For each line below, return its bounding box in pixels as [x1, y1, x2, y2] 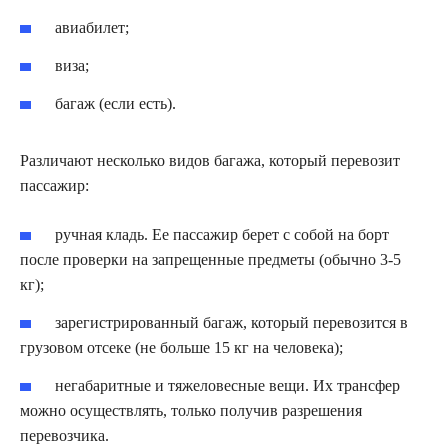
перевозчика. [20, 426, 109, 444]
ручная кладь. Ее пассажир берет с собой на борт [55, 226, 390, 243]
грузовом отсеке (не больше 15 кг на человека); [20, 338, 343, 356]
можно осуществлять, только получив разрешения [20, 401, 362, 419]
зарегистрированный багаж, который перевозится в [55, 313, 409, 331]
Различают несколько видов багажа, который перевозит [20, 152, 400, 169]
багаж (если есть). [55, 95, 177, 112]
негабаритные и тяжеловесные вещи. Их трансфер [55, 376, 401, 394]
